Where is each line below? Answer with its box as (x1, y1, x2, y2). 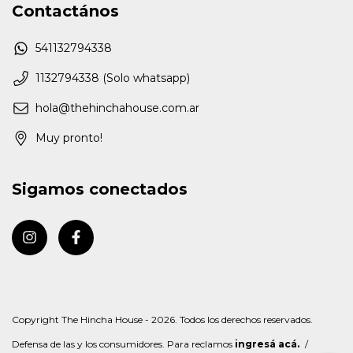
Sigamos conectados (12, 180, 188, 199)
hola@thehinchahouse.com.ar (35, 101, 199, 116)
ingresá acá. (235, 338, 299, 350)
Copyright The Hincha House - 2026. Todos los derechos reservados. (12, 314, 313, 325)
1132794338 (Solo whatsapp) (35, 71, 190, 86)
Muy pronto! (35, 131, 102, 146)
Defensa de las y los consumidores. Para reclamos (12, 338, 232, 350)
